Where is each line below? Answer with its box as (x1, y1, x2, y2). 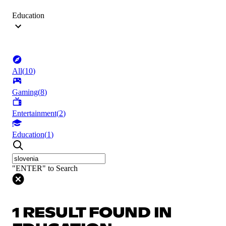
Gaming (12, 88, 38, 97)
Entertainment (12, 109, 56, 118)
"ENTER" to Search (12, 164, 78, 173)
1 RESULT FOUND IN (12, 206, 172, 220)
